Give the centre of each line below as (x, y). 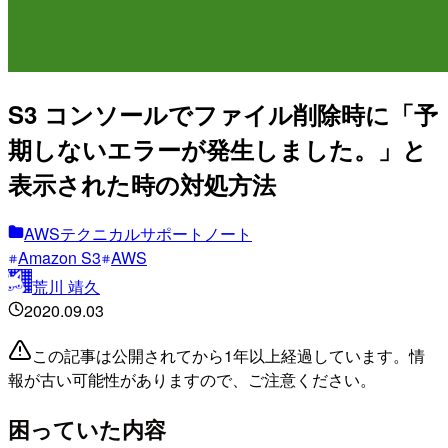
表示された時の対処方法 (142, 183)
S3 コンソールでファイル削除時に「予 (223, 113)
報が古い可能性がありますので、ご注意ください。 (192, 379)
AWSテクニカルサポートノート (138, 233)
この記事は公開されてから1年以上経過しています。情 (228, 355)
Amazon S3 (59, 257)
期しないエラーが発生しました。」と (217, 148)
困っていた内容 (87, 428)
